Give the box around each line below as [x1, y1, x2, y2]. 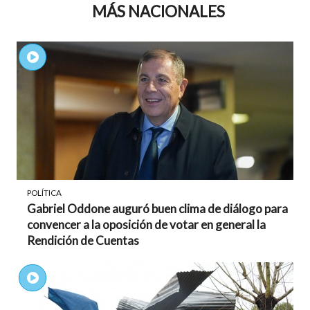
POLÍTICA [27, 188, 62, 197]
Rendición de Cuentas [27, 233, 139, 248]
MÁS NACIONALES [92, 2, 225, 21]
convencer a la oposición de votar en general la [27, 217, 266, 232]
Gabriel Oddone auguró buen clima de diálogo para [27, 201, 288, 216]
